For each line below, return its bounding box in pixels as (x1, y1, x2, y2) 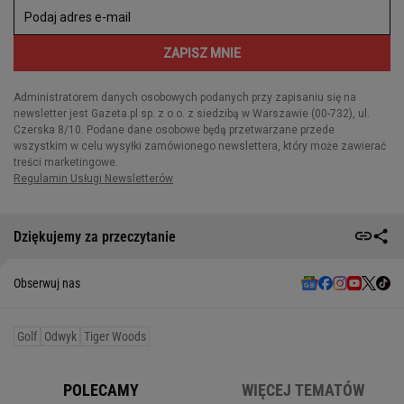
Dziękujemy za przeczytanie (14, 227, 176, 245)
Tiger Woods (84, 329, 146, 344)
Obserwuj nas (14, 276, 80, 291)
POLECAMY (63, 381, 139, 400)
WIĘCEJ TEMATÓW (242, 381, 364, 400)
